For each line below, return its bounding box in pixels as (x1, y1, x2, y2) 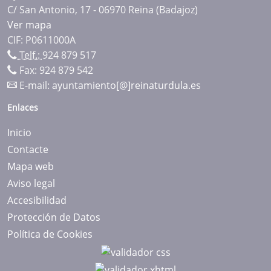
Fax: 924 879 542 (17, 63, 93, 77)
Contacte (7, 142, 48, 156)
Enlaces (7, 101, 38, 113)
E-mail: (17, 78, 52, 92)
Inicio (7, 125, 31, 139)
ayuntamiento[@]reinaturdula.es (52, 78, 201, 92)
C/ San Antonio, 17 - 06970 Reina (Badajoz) (7, 2, 198, 16)
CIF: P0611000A (7, 33, 76, 47)
